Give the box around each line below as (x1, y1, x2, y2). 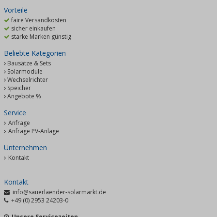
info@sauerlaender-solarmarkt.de (13, 188, 106, 197)
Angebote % (7, 92, 41, 101)
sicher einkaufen (10, 24, 56, 33)
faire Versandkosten (10, 16, 66, 25)
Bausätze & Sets (7, 59, 51, 68)
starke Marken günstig (10, 32, 71, 41)
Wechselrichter (7, 76, 48, 84)
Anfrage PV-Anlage (7, 127, 59, 136)
